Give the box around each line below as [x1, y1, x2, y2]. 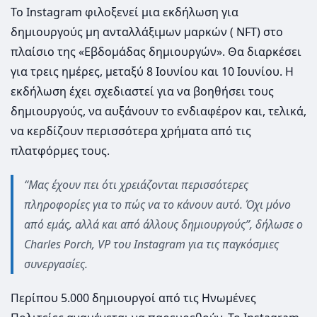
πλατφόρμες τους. [11, 143, 110, 159]
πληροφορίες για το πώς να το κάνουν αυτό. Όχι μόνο [24, 197, 291, 213]
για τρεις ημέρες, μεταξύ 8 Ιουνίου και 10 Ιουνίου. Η [11, 64, 294, 80]
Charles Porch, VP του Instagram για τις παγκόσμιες [24, 236, 279, 253]
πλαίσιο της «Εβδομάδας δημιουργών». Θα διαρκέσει [11, 44, 301, 60]
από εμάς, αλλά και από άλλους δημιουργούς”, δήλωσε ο [24, 217, 303, 233]
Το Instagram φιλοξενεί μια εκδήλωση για [11, 4, 238, 21]
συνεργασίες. [24, 256, 88, 272]
